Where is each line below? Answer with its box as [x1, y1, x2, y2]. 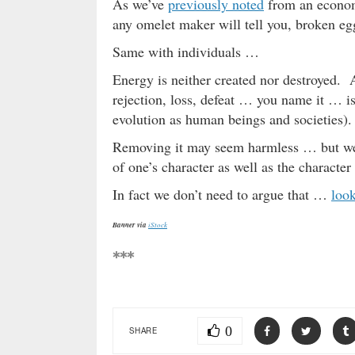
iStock [148, 219, 167, 229]
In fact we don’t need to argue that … [113, 184, 331, 204]
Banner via [113, 219, 147, 230]
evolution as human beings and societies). [113, 109, 352, 128]
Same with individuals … [113, 41, 259, 61]
